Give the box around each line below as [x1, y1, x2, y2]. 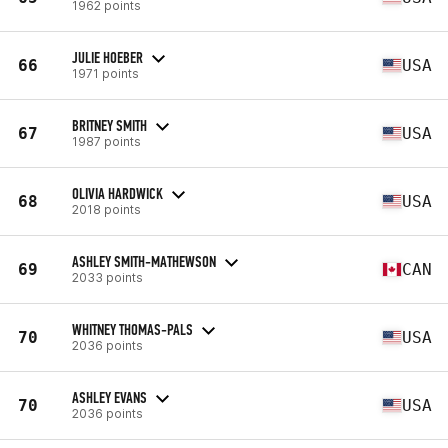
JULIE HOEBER [72, 47, 143, 67]
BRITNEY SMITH [72, 115, 147, 135]
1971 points [72, 65, 139, 81]
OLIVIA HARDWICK [72, 183, 163, 203]
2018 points [72, 201, 141, 217]
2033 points [72, 269, 143, 285]
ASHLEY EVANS [72, 387, 147, 407]
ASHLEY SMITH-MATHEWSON [72, 251, 216, 271]
